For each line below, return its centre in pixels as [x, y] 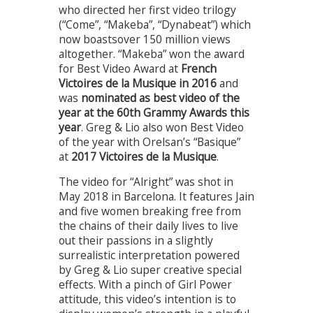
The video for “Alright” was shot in [146, 182]
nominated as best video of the [160, 97]
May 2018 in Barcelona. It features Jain [156, 197]
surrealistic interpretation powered [149, 255]
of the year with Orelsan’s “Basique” [150, 141]
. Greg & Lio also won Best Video [162, 127]
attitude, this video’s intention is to [147, 299]
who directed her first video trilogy [147, 9]
